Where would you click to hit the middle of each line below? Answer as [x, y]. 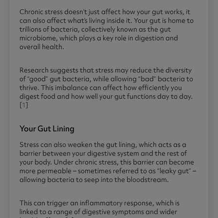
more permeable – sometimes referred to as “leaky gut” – [108, 171]
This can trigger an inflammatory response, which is [100, 203]
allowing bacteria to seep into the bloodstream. [94, 180]
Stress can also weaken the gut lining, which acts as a [103, 145]
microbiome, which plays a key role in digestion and [99, 38]
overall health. [42, 47]
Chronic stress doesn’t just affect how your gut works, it [105, 12]
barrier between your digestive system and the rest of [103, 154]
